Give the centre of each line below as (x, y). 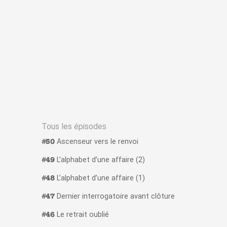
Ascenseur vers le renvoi (96, 142)
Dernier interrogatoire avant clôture (115, 197)
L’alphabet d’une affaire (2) (100, 160)
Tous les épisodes (74, 127)
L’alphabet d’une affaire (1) (100, 178)
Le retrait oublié (82, 215)
